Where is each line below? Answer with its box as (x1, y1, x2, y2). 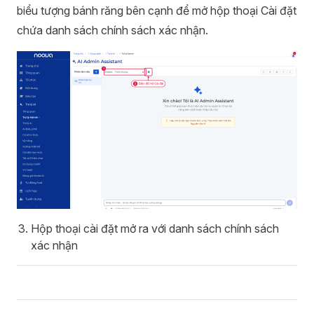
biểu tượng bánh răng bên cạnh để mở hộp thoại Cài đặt (17, 4, 296, 18)
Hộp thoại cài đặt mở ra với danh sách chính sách (31, 221, 279, 235)
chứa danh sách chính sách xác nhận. (17, 23, 208, 37)
